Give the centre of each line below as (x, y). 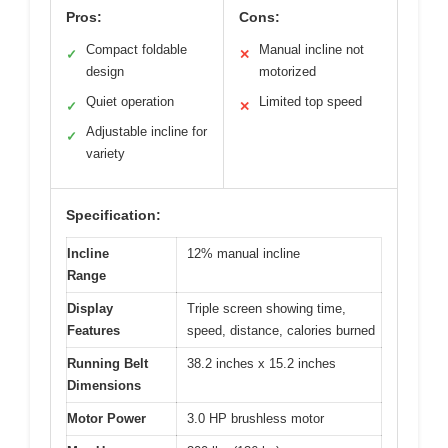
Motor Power (106, 418)
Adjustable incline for (146, 131)
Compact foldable (136, 49)
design (105, 71)
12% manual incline (243, 253)
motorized (287, 71)
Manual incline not (311, 49)
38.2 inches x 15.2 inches (261, 363)
